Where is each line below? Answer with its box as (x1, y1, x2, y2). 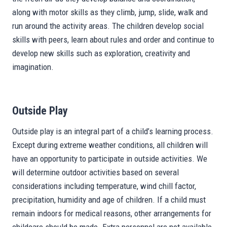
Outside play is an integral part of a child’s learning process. (12, 126, 213, 136)
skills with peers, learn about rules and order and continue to (12, 34, 214, 45)
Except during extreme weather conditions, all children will (12, 140, 208, 150)
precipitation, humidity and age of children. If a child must (12, 195, 206, 205)
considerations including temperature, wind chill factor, (12, 181, 196, 191)
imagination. (12, 62, 54, 72)
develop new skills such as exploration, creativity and (12, 48, 190, 58)
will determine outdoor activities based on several (12, 167, 179, 177)
